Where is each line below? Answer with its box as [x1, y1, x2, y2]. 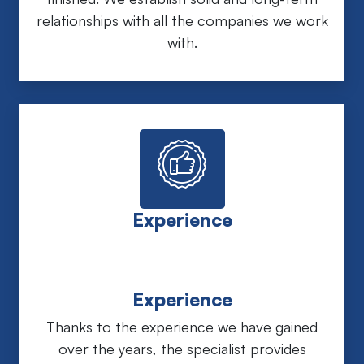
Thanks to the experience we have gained [46, 317, 318, 336]
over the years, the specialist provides [58, 339, 306, 357]
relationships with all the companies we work [36, 11, 328, 29]
